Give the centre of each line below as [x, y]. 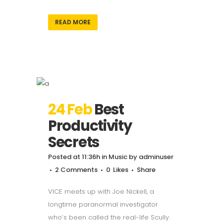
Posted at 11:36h [74, 157]
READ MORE [73, 22]
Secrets [74, 142]
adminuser [156, 157]
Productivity [90, 126]
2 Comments [76, 169]
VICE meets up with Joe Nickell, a [101, 191]
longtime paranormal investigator [103, 204]
